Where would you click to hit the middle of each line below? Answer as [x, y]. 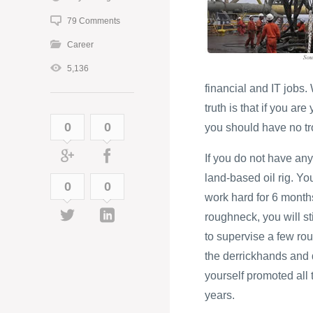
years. [220, 295]
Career [80, 44]
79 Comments [94, 21]
